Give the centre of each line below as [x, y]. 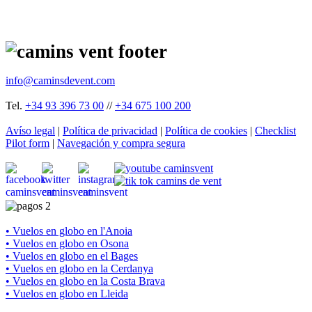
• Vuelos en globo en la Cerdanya [79, 268]
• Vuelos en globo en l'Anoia [69, 231]
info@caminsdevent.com [60, 80]
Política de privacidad [110, 130]
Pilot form [28, 143]
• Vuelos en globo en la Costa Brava [85, 281]
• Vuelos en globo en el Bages [72, 256]
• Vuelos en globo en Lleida [67, 293]
